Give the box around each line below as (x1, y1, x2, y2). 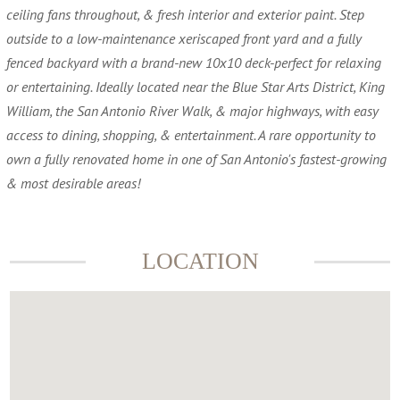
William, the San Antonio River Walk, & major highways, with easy (6, 102, 379, 120)
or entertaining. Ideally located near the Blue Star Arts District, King (6, 78, 385, 96)
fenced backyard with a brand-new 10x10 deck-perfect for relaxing (6, 54, 381, 71)
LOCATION (141, 248, 259, 274)
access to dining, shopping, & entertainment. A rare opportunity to (6, 126, 376, 144)
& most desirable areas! (6, 174, 140, 192)
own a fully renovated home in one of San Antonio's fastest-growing (6, 150, 387, 168)
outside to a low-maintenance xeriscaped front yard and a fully (6, 29, 362, 47)
